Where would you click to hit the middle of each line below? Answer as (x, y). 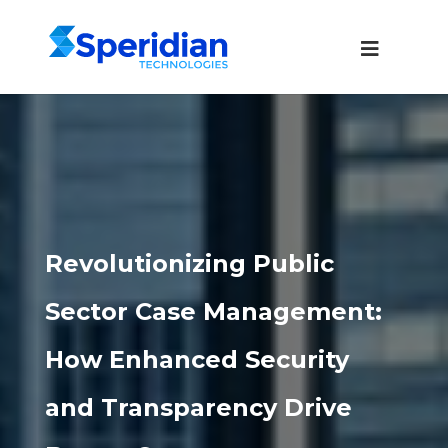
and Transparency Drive (198, 407)
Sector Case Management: (213, 311)
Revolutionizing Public (189, 263)
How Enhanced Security (196, 359)
